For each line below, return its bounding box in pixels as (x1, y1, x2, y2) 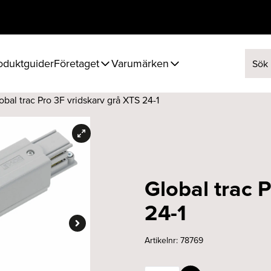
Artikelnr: (144, 234, 180, 246)
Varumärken (111, 56, 169, 71)
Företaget (54, 56, 99, 71)
